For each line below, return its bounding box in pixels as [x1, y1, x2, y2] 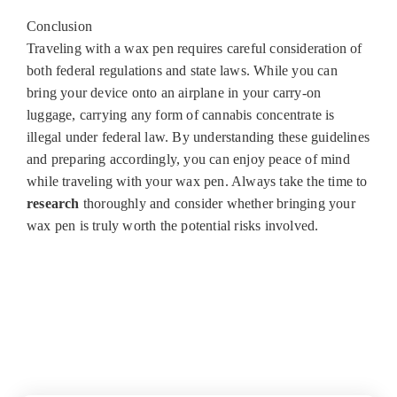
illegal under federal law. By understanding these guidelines [27, 129, 370, 145]
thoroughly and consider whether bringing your [79, 196, 355, 212]
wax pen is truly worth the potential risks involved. [27, 218, 319, 234]
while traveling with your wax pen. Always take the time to [27, 174, 368, 190]
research [27, 196, 80, 212]
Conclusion [27, 19, 92, 35]
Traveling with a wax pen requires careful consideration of [27, 41, 362, 57]
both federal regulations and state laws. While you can [27, 63, 338, 79]
